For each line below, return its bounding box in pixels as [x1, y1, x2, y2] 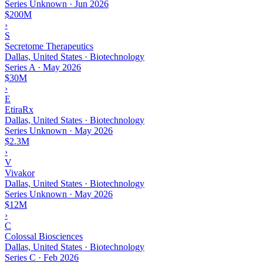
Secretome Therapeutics [5, 41, 93, 51]
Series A [5, 62, 35, 72]
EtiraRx [5, 104, 33, 114]
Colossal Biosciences [5, 231, 83, 241]
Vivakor [5, 167, 35, 178]
